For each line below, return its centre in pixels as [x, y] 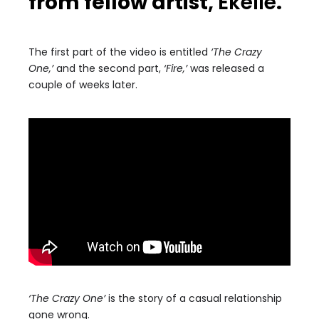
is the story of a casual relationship [194, 298]
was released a [226, 68]
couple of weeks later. [83, 85]
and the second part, [110, 68]
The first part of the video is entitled [120, 52]
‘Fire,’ [176, 68]
